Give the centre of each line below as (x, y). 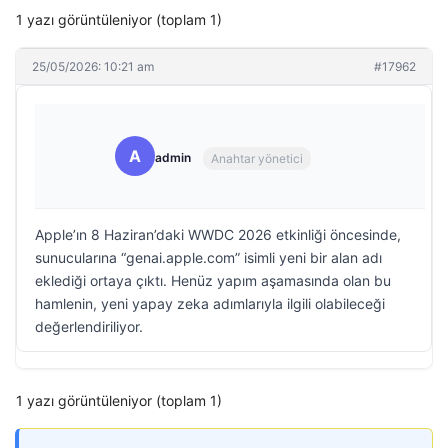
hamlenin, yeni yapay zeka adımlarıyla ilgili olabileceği (210, 303)
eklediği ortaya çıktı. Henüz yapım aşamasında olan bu (213, 280)
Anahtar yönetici (257, 158)
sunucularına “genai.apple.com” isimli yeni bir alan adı (208, 257)
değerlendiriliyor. (89, 326)
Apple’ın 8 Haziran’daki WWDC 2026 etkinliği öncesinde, (218, 234)
